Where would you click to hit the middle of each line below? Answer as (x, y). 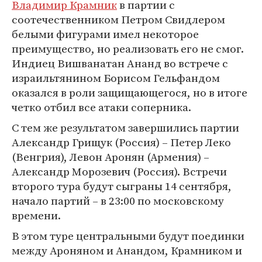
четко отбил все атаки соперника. (101, 107)
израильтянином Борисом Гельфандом (116, 78)
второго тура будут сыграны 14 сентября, (122, 186)
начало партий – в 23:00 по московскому (118, 201)
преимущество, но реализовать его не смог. (128, 49)
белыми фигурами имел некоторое (105, 34)
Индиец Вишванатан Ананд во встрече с (120, 63)
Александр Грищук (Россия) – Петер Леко (121, 142)
